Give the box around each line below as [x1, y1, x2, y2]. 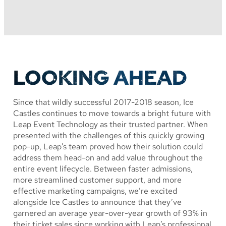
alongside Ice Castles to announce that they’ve [13, 197, 182, 208]
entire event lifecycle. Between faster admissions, [13, 163, 193, 175]
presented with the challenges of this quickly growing [13, 130, 204, 141]
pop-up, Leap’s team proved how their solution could [13, 141, 203, 152]
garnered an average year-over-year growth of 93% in [13, 208, 207, 219]
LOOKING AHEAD [13, 64, 187, 91]
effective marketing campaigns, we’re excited [13, 186, 177, 197]
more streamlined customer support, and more [13, 175, 182, 186]
